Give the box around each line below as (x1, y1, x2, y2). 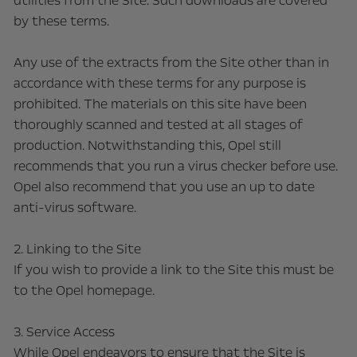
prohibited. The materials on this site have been (13, 95, 307, 113)
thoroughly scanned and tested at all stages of (13, 116, 303, 134)
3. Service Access (13, 323, 115, 341)
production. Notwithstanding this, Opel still (13, 136, 281, 155)
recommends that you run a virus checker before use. (13, 157, 338, 175)
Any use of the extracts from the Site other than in (13, 53, 329, 72)
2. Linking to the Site (13, 240, 141, 258)
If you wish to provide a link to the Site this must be (13, 261, 334, 279)
